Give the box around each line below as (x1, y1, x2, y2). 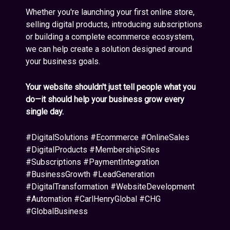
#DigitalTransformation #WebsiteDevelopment (26, 182, 195, 192)
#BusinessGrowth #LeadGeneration (26, 169, 155, 180)
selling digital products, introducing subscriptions (26, 20, 202, 30)
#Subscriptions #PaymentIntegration (26, 157, 159, 167)
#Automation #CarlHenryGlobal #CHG (26, 194, 161, 204)
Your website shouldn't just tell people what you (26, 82, 196, 92)
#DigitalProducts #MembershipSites (26, 145, 160, 155)
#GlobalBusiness (26, 206, 88, 217)
